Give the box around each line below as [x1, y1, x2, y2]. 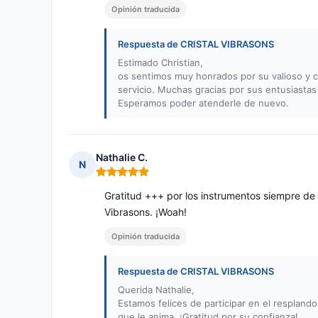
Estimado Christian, [118, 57, 203, 69]
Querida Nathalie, [118, 284, 194, 296]
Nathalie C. [96, 151, 148, 164]
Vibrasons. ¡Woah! [104, 206, 187, 219]
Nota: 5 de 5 [95, 170, 155, 185]
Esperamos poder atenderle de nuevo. [118, 97, 289, 109]
